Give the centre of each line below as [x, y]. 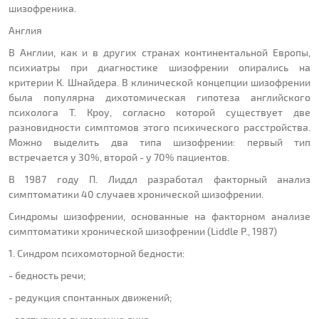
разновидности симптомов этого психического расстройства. [159, 127]
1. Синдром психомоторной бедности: [96, 253]
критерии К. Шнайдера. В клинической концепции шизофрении [159, 83]
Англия [25, 31]
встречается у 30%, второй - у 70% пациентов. [119, 157]
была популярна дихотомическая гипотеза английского [159, 98]
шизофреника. [42, 9]
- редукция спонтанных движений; [90, 298]
